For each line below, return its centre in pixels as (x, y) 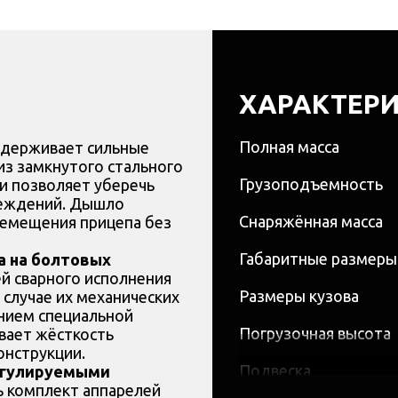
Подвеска (275, 371)
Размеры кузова (299, 296)
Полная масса (289, 147)
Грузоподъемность (311, 184)
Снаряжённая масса (311, 222)
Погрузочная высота (315, 334)
